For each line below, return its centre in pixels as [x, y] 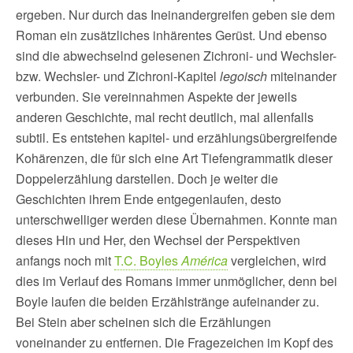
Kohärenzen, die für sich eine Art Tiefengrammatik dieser [174, 158]
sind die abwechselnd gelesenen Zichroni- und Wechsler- [176, 56]
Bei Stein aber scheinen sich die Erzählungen [143, 322]
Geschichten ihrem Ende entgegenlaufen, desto [149, 199]
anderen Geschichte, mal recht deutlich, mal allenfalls [165, 117]
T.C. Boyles [148, 260]
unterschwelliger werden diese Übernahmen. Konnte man [176, 219]
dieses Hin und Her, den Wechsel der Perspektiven [158, 240]
